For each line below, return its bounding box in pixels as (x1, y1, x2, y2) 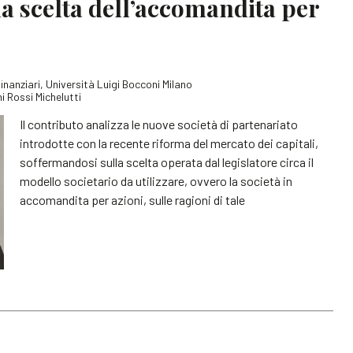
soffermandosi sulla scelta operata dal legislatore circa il (20, 154, 314, 169)
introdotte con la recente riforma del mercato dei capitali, (20, 135, 319, 150)
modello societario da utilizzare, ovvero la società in (20, 173, 293, 188)
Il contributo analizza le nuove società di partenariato (20, 116, 299, 132)
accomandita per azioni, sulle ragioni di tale (20, 191, 246, 207)
